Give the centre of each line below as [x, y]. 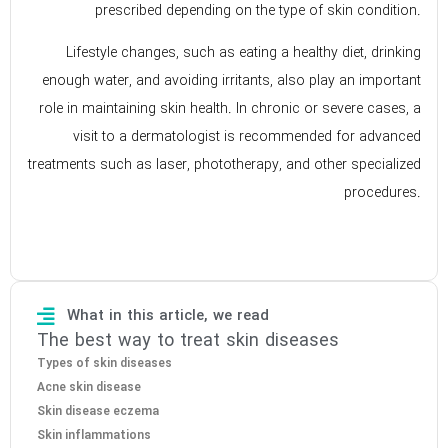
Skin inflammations [94, 436]
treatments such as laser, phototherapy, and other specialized [224, 165]
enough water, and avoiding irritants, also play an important [231, 81]
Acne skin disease [89, 388]
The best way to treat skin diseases [188, 342]
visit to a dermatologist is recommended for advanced [247, 137]
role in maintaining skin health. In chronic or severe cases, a [230, 109]
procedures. [382, 193]
